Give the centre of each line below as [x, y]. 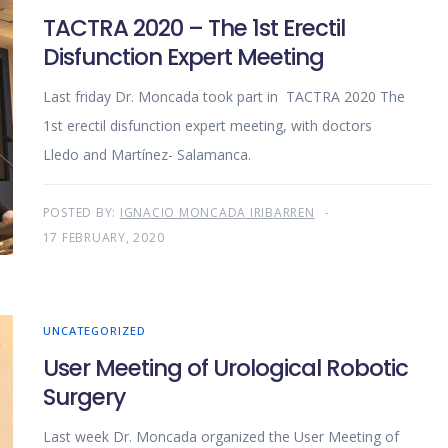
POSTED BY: [81, 213]
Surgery [83, 397]
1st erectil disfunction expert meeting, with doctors [207, 126]
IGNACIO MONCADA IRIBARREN [217, 213]
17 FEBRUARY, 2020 [103, 238]
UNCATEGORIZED [94, 331]
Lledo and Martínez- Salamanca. [166, 155]
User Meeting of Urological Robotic [225, 368]
